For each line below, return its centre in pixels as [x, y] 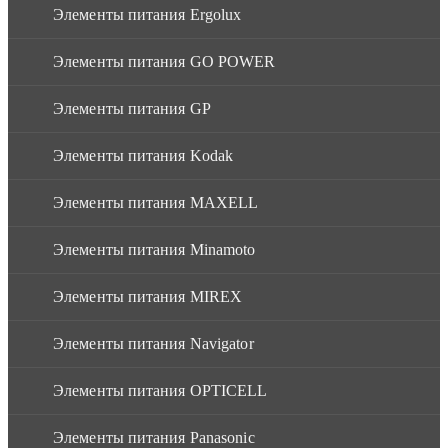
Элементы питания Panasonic [154, 437]
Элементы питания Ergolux [147, 14]
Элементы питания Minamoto [154, 249]
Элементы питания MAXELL [156, 202]
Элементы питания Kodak [143, 155]
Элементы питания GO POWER [164, 61]
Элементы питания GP [132, 108]
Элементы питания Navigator [153, 343]
